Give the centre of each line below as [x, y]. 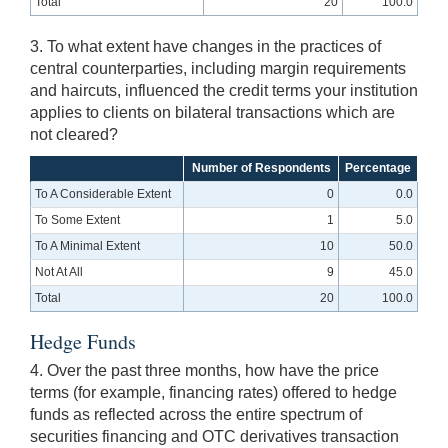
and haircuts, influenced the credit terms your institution [224, 91]
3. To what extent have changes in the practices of [205, 47]
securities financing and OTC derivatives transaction [214, 437]
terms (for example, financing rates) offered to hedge [213, 393]
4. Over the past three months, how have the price [204, 371]
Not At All [59, 272]
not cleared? [74, 135]
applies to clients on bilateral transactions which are [212, 113]
